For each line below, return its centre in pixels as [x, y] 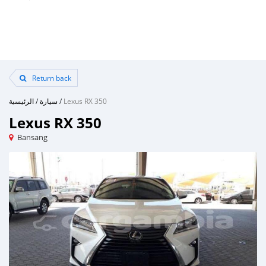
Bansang [32, 137]
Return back [51, 78]
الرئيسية [21, 101]
